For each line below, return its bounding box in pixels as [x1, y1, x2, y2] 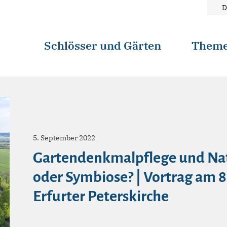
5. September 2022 [33, 133, 95, 142]
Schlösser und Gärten [44, 38, 162, 53]
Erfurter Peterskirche [33, 188, 169, 204]
